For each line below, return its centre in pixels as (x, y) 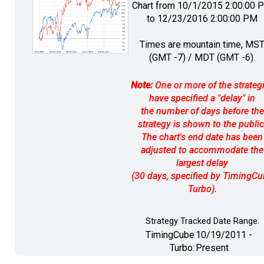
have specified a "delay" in (202, 98)
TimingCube (170, 235)
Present (212, 247)
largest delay (202, 163)
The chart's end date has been (202, 137)
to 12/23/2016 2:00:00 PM (202, 18)
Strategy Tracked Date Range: (202, 221)
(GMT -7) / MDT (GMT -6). (202, 57)
